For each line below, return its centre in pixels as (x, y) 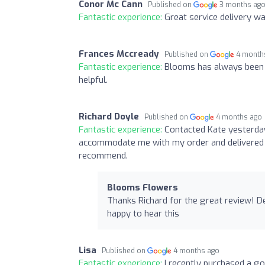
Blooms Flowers (143, 188)
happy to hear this (143, 214)
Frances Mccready (119, 54)
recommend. (103, 156)
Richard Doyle (109, 117)
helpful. (93, 80)
